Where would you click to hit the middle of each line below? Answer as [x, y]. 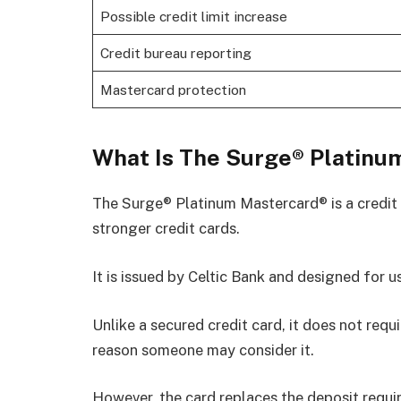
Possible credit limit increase [193, 17]
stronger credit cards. [166, 229]
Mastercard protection [173, 90]
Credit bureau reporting [175, 53]
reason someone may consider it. [203, 350]
